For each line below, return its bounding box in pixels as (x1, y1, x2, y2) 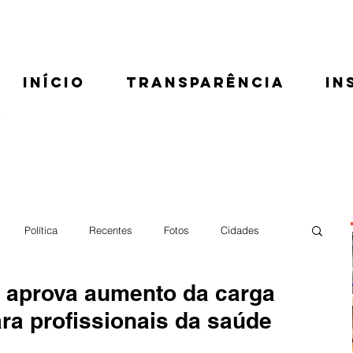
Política (24, 224, 58, 236)
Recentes (89, 224, 132, 236)
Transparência (125, 73, 285, 91)
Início (23, 73, 85, 91)
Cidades (221, 224, 259, 236)
